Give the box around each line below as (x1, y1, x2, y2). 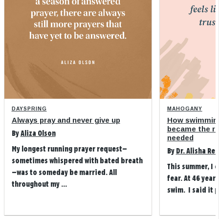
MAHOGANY (167, 106, 202, 112)
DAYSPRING (11, 106, 47, 112)
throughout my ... (11, 180, 67, 188)
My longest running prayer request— (11, 145, 127, 153)
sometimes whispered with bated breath (11, 157, 143, 165)
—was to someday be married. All (11, 169, 117, 176)
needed (167, 133, 194, 142)
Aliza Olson (20, 130, 56, 138)
